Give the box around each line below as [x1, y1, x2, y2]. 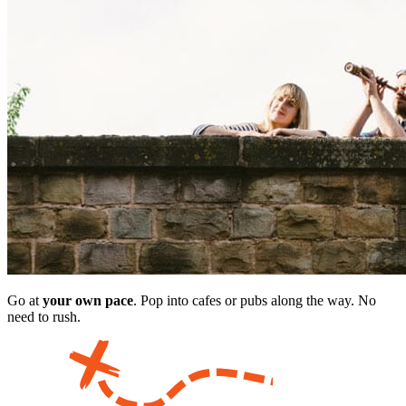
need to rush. [7, 309, 81, 325]
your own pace [43, 293, 133, 309]
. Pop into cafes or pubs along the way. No [133, 293, 376, 309]
